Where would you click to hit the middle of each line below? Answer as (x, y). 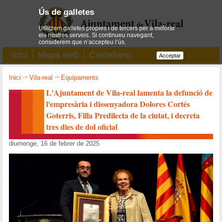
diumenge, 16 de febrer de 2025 (55, 143)
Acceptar (170, 55)
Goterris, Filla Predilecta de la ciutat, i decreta (123, 115)
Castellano (110, 55)
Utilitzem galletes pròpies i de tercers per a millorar (107, 28)
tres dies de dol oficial (82, 126)
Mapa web (58, 55)
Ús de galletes (67, 12)
